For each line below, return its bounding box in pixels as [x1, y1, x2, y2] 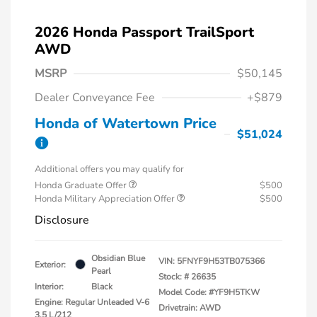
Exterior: [35, 258, 66, 270]
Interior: [35, 280, 64, 292]
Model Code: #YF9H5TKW [158, 286, 260, 298]
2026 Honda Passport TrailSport [35, 22, 254, 42]
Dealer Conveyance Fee [35, 89, 155, 105]
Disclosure [35, 212, 89, 228]
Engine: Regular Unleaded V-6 [35, 296, 149, 308]
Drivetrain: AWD [158, 301, 221, 313]
